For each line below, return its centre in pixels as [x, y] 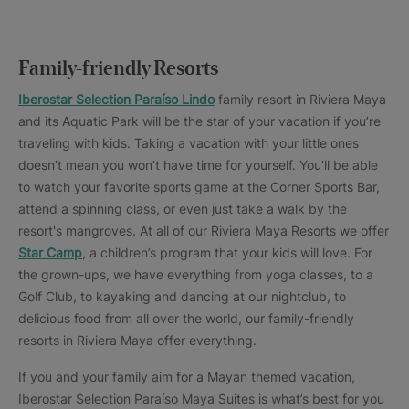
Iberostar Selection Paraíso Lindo [116, 100]
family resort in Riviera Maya [300, 100]
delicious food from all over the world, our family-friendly [186, 319]
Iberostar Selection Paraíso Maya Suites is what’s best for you [201, 399]
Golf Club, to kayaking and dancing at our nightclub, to [182, 297]
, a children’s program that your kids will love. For [227, 253]
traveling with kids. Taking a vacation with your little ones [189, 143]
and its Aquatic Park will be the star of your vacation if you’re [199, 121]
